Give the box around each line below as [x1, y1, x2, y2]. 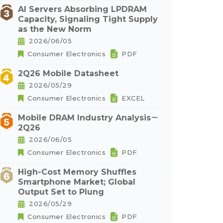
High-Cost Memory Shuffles [18, 167, 136, 177]
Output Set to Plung [18, 187, 104, 197]
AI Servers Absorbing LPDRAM [18, 4, 147, 14]
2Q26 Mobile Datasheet [18, 69, 118, 78]
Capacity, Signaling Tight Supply [18, 14, 158, 24]
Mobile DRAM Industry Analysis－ [18, 113, 159, 122]
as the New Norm [18, 24, 92, 34]
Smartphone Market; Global [18, 177, 135, 187]
